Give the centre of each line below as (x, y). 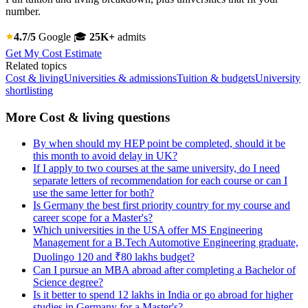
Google (55, 36)
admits (130, 36)
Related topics (36, 65)
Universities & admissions (120, 78)
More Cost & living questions (88, 117)
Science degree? (68, 283)
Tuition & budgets (216, 78)
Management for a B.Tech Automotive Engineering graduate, (166, 243)
